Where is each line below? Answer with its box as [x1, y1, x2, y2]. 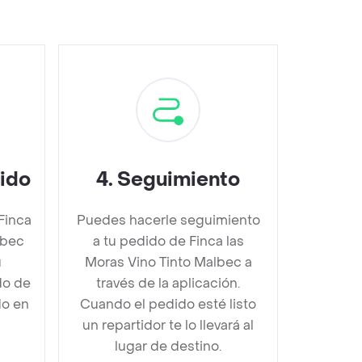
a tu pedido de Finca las [92, 233, 244, 250]
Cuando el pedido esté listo [80, 296, 256, 313]
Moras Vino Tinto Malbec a [84, 254, 252, 271]
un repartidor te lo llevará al [82, 317, 254, 334]
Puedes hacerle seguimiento [76, 212, 260, 229]
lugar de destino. [115, 338, 221, 355]
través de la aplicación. [96, 275, 240, 292]
